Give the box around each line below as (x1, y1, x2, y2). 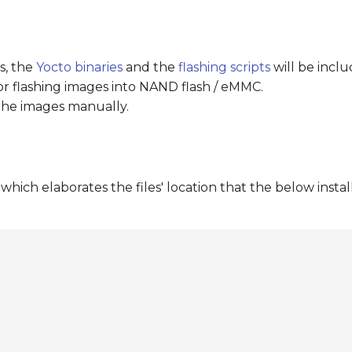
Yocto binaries (36, 60, 123, 75)
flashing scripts (178, 60, 270, 75)
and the (123, 60, 178, 75)
